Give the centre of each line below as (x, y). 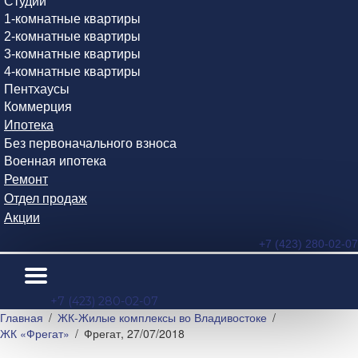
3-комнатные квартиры (72, 54)
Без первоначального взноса (90, 143)
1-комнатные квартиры (72, 19)
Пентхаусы (37, 89)
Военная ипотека (55, 161)
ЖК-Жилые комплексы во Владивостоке (162, 317)
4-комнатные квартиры (72, 72)
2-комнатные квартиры (72, 36)
